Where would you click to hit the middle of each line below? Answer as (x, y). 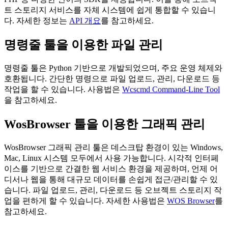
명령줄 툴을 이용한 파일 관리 (83, 45)
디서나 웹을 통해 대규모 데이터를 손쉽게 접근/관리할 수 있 (111, 180)
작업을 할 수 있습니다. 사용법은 (63, 90)
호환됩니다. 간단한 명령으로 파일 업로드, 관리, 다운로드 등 (112, 79)
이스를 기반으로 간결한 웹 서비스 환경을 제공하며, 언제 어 (111, 169)
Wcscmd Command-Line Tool (171, 90)
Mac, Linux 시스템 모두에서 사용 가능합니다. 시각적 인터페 (111, 158)
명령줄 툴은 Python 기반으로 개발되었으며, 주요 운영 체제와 (113, 68)
